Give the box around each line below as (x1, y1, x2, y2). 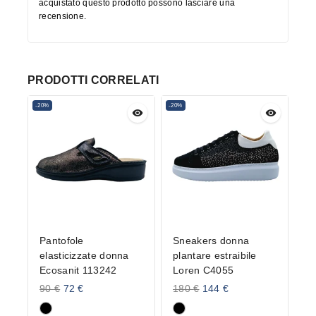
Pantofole (39, 234, 84, 246)
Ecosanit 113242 (39, 264, 117, 276)
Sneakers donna (173, 234, 250, 246)
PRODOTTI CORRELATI (28, 73, 159, 86)
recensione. (39, 11, 87, 21)
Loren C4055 (173, 264, 234, 276)
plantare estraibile (173, 249, 257, 261)
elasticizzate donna (39, 249, 129, 261)
